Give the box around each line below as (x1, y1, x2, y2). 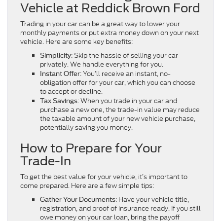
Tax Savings (40, 97, 77, 105)
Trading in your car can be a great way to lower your (20, 19, 180, 29)
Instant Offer (40, 70, 80, 77)
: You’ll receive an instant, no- (80, 69, 171, 78)
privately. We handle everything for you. (40, 59, 163, 69)
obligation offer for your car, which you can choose (40, 77, 195, 87)
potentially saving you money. (40, 122, 133, 132)
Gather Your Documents (40, 195, 115, 203)
